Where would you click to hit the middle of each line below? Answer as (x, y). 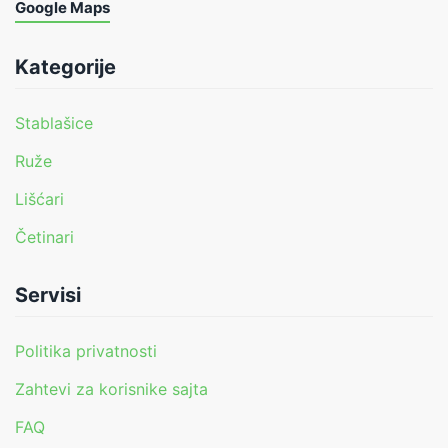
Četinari (44, 237)
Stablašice (54, 123)
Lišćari (39, 199)
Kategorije (65, 67)
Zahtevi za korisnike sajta (111, 389)
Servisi (48, 295)
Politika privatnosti (86, 351)
